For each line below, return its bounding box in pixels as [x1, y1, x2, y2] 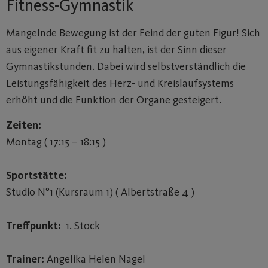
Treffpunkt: [6, 219, 61, 233]
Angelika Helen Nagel [44, 252, 145, 266]
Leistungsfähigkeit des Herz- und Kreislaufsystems [6, 77, 234, 90]
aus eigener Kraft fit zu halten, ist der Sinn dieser [6, 43, 227, 56]
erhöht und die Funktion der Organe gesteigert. [6, 93, 221, 106]
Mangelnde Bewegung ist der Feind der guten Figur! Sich [6, 26, 260, 39]
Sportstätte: [6, 169, 67, 182]
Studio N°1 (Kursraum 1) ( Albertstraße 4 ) [6, 185, 194, 199]
